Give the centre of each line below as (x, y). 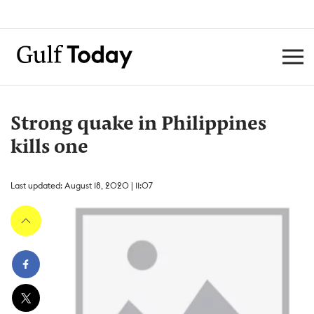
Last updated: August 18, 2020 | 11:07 (82, 185)
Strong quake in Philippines (138, 125)
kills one (49, 148)
